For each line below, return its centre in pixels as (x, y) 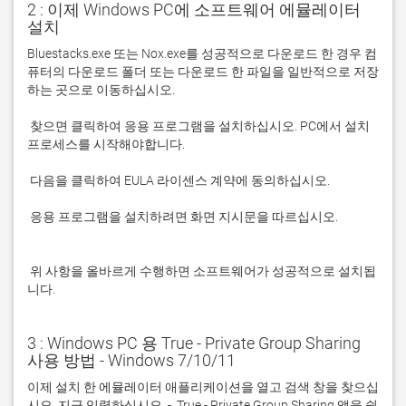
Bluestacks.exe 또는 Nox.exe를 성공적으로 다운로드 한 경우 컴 (202, 53)
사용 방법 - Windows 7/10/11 (131, 360)
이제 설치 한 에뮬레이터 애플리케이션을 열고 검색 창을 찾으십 (203, 387)
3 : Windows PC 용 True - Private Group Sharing (194, 343)
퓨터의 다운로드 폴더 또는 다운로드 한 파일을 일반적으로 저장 (203, 72)
